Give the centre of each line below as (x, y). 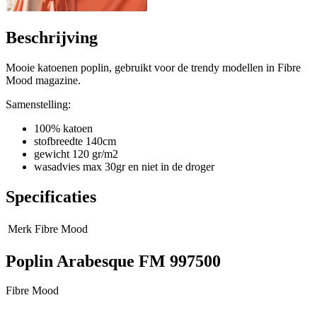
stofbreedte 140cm (75, 141)
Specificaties (51, 196)
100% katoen (63, 128)
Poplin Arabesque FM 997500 (113, 261)
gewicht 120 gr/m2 (76, 154)
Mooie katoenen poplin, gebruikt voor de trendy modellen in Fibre (153, 67)
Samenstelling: (38, 104)
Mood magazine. (43, 80)
